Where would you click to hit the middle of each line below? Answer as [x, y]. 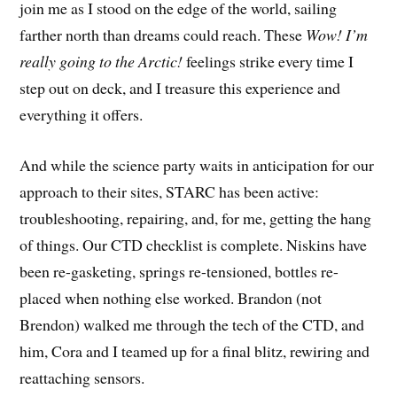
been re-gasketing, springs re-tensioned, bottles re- [179, 271]
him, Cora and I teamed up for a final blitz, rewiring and [195, 350]
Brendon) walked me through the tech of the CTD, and [192, 324]
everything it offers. [82, 114]
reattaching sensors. [82, 377]
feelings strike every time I [269, 61]
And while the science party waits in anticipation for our [197, 164]
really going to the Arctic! [101, 61]
